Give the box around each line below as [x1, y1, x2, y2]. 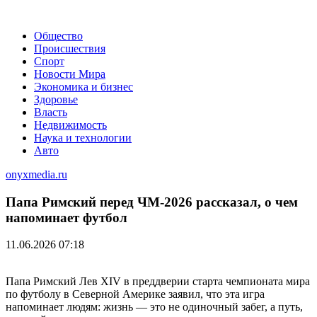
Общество [34, 30, 83, 42]
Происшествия [34, 42, 105, 54]
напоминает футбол [6, 209, 127, 225]
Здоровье [34, 93, 78, 105]
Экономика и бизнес [34, 81, 133, 93]
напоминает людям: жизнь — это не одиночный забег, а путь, [6, 301, 303, 313]
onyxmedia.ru [6, 168, 67, 180]
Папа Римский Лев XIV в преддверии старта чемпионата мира [6, 275, 310, 288]
